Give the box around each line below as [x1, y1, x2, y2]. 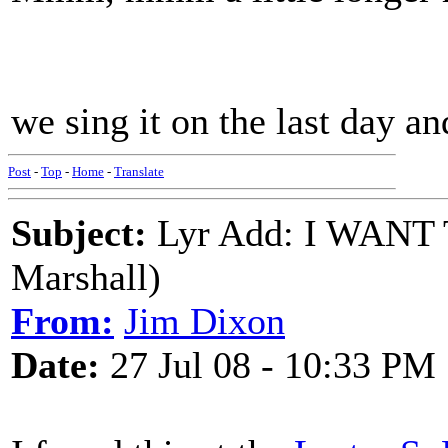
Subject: [11, 212, 147, 254]
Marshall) [11, 256, 161, 298]
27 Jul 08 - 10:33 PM [100, 344, 436, 386]
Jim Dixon [124, 300, 285, 342]
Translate [114, 164, 164, 179]
